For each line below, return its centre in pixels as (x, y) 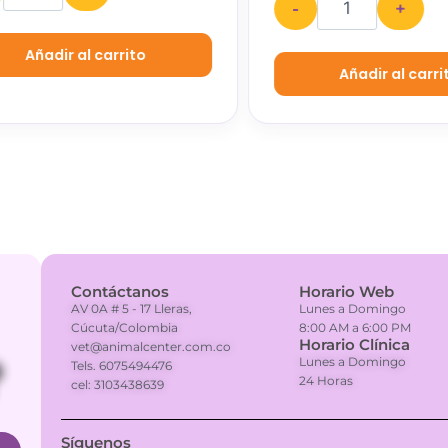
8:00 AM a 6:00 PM (355, 328)
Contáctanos (119, 292)
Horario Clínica (355, 345)
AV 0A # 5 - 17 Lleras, (131, 309)
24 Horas (326, 381)
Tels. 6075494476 (121, 366)
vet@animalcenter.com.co (150, 347)
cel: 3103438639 (117, 385)
